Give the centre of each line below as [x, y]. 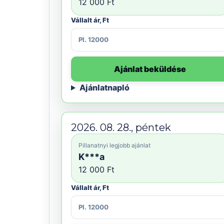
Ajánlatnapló [104, 87]
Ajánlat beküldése [150, 69]
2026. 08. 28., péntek [121, 127]
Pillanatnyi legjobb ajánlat [114, 145]
